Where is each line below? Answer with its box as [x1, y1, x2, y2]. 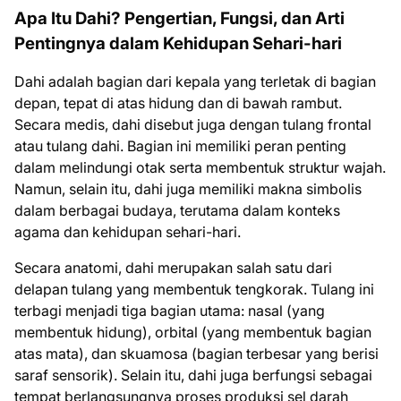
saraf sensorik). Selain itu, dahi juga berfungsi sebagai [14, 366, 372, 384]
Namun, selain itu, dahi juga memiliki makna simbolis [14, 180, 362, 198]
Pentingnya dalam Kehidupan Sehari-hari [14, 33, 342, 54]
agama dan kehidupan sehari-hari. [14, 223, 241, 241]
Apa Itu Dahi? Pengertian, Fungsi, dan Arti [14, 8, 345, 29]
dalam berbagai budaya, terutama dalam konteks [14, 201, 340, 219]
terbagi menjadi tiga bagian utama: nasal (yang [14, 302, 325, 320]
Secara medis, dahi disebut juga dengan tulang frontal [14, 115, 371, 133]
